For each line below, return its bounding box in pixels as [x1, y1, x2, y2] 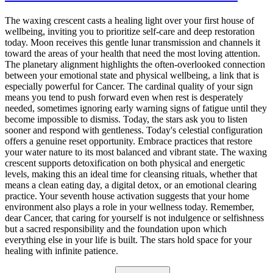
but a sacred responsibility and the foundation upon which [5, 224, 227, 235]
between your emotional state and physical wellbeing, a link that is [5, 70, 259, 81]
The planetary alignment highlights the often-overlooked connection [5, 59, 265, 70]
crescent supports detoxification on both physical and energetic [5, 158, 245, 169]
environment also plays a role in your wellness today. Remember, [5, 202, 254, 213]
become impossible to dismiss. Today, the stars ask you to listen [5, 114, 247, 125]
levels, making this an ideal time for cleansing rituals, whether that [5, 169, 257, 180]
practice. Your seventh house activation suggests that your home [5, 191, 249, 202]
